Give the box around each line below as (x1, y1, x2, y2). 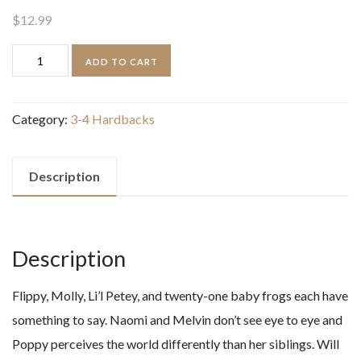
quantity (11, 168, 57, 185)
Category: (12, 111, 70, 127)
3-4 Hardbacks (70, 111, 155, 127)
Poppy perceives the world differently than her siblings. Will (12, 336, 339, 352)
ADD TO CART (85, 56, 158, 67)
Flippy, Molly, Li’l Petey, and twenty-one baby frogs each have (12, 288, 348, 304)
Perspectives (11, 144, 83, 160)
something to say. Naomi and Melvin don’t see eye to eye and (12, 312, 342, 328)
